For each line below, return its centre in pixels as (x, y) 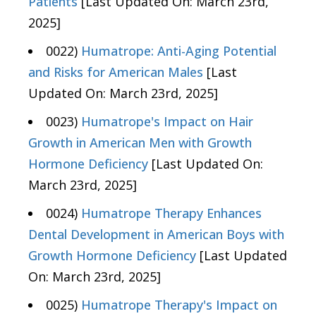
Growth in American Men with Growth (140, 143)
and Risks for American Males (116, 72)
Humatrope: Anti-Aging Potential (179, 51)
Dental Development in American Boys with (156, 235)
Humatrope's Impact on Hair (167, 122)
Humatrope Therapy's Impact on (179, 305)
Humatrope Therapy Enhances (171, 213)
